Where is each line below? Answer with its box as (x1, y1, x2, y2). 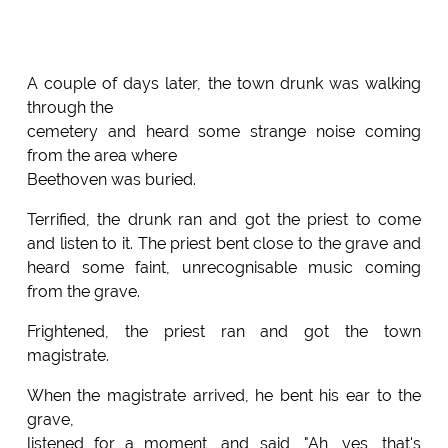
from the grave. (26, 281, 140, 301)
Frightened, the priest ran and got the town (26, 321, 422, 341)
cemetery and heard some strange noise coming (26, 121, 422, 141)
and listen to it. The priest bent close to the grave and (26, 233, 422, 253)
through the (26, 97, 113, 117)
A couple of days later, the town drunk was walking (26, 73, 422, 93)
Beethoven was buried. (26, 169, 196, 189)
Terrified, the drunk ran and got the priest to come (26, 209, 422, 229)
